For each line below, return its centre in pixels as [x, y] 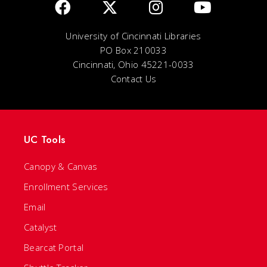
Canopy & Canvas [61, 166]
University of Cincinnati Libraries [133, 36]
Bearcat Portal [54, 247]
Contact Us [133, 79]
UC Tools [45, 139]
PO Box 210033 [133, 50]
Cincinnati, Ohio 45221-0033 [133, 64]
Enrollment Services [66, 187]
